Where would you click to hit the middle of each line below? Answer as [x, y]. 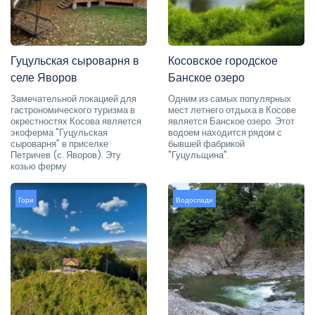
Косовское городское [223, 60]
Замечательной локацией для [73, 98]
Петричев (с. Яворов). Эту [66, 155]
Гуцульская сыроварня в [75, 60]
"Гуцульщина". [199, 155]
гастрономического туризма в [73, 110]
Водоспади [194, 200]
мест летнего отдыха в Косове [232, 110]
